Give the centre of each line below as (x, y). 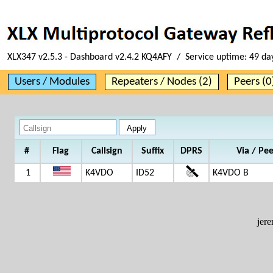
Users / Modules (52, 82)
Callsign (107, 151)
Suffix (153, 151)
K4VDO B (230, 173)
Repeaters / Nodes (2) (162, 82)
